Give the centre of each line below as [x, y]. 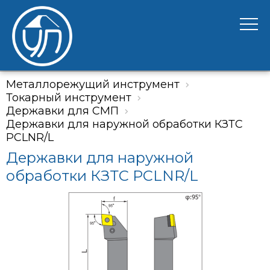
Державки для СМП [62, 111]
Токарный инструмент [69, 98]
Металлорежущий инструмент [93, 84]
